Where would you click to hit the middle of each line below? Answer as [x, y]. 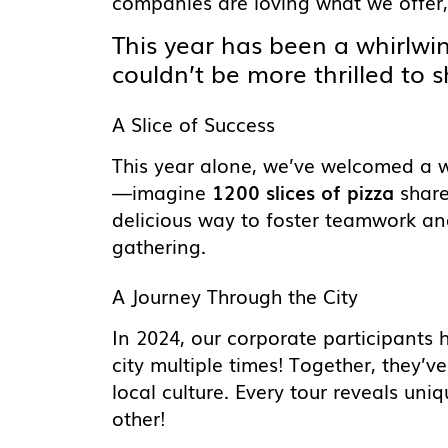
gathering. [159, 246]
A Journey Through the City [235, 295]
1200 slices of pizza [303, 192]
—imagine [162, 192]
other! [138, 417]
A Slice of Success [193, 124]
